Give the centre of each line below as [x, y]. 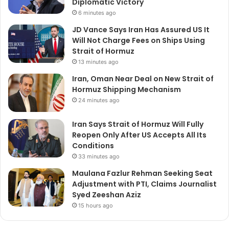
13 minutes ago [98, 62]
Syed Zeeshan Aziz [107, 195]
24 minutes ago [99, 100]
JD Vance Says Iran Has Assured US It [141, 30]
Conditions [93, 146]
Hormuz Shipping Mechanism [127, 90]
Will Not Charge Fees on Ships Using [139, 41]
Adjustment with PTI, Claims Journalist [144, 184]
